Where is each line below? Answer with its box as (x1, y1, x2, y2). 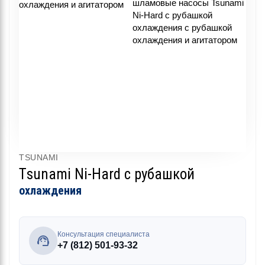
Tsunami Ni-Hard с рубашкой (19, 166, 195, 183)
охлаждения (19, 183, 82, 198)
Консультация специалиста (57, 230, 150, 238)
